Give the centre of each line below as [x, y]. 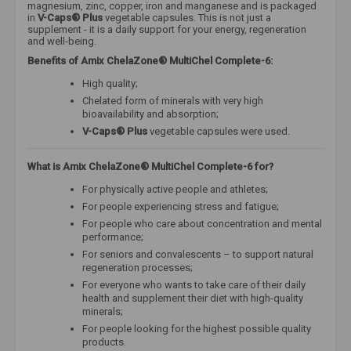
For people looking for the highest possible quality [197, 328]
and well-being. [62, 41]
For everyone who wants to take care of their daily [194, 284]
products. [104, 342]
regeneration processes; [138, 267]
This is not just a [233, 17]
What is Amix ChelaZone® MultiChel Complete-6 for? [150, 166]
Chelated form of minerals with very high [173, 100]
